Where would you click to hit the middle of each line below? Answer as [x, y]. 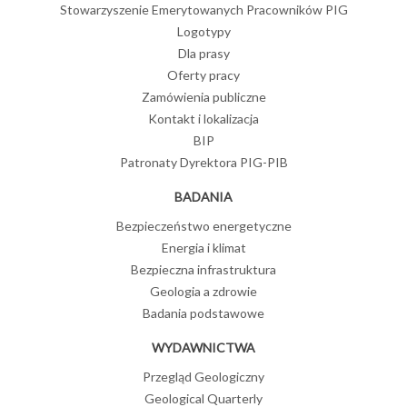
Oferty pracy [203, 75]
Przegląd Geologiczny [203, 377]
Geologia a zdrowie [203, 292]
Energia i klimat [203, 248]
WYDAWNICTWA [203, 348]
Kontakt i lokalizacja [203, 119]
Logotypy [203, 32]
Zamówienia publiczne [203, 97]
